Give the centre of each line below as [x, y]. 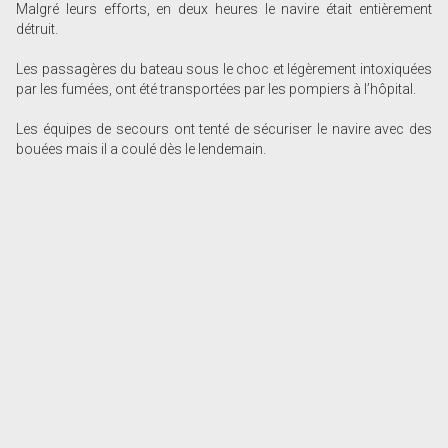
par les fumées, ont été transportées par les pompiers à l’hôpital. [216, 89]
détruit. [37, 29]
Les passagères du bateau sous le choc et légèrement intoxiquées [224, 69]
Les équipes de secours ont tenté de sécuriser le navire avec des [224, 129]
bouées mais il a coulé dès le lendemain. [141, 149]
